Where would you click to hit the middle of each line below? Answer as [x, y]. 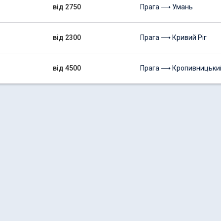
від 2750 [67, 7]
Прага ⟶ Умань [166, 7]
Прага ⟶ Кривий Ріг [173, 37]
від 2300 [67, 37]
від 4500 [67, 68]
